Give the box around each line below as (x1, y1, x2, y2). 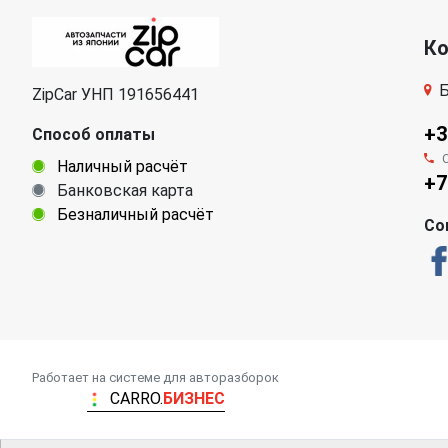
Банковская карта (53, 181, 193, 200)
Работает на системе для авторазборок (32, 369, 279, 385)
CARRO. (109, 388, 163, 408)
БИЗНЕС (162, 388, 225, 408)
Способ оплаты (32, 125, 155, 144)
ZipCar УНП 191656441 (32, 85, 199, 104)
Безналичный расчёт (53, 205, 214, 224)
